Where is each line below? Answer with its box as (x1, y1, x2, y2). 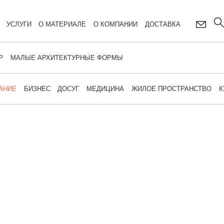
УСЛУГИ (6, 20, 31, 28)
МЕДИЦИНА (86, 85, 124, 92)
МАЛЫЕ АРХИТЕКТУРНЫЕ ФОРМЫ (10, 54, 123, 61)
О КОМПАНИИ (93, 20, 138, 28)
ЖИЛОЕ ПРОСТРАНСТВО (131, 85, 211, 92)
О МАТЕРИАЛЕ (38, 20, 86, 28)
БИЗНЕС (23, 85, 50, 92)
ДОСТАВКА (144, 20, 180, 28)
